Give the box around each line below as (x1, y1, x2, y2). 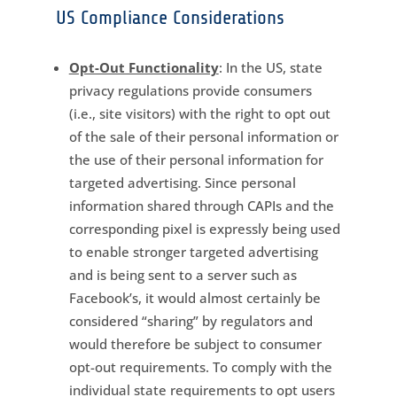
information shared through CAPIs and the (68, 196, 334, 214)
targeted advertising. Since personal (68, 173, 296, 191)
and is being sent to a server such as (68, 265, 297, 284)
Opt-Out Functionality (68, 58, 219, 76)
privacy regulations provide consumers (68, 81, 312, 99)
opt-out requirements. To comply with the (68, 357, 332, 376)
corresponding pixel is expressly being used (68, 219, 340, 237)
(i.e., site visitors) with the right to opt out (68, 104, 331, 122)
